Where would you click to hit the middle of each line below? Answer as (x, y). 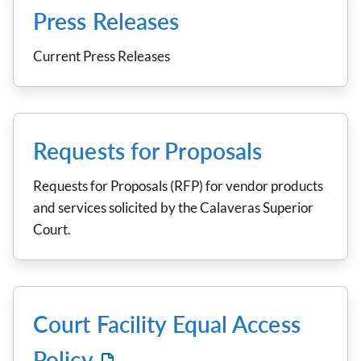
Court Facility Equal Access (167, 324)
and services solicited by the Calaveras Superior (173, 207)
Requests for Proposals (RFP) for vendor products (178, 186)
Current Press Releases (102, 56)
